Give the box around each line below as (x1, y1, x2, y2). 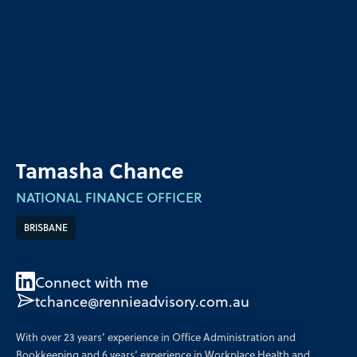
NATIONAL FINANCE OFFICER (16, 191, 202, 207)
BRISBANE (24, 223, 68, 235)
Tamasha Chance (16, 162, 183, 185)
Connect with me (35, 276, 148, 293)
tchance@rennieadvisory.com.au (35, 295, 249, 312)
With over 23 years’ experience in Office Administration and (16, 331, 296, 344)
